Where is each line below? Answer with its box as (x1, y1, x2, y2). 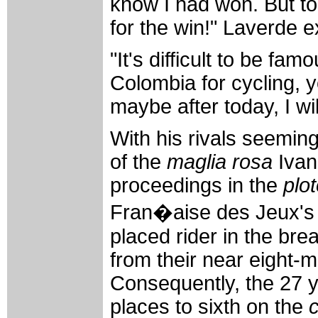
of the (110, 150, 167, 173)
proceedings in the (110, 173, 283, 197)
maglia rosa (167, 150, 273, 173)
